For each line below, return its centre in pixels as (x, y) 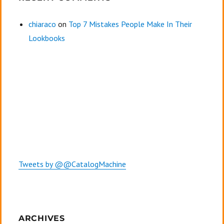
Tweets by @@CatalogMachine (72, 164)
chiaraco (42, 24)
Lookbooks (46, 38)
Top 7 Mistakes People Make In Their (130, 24)
